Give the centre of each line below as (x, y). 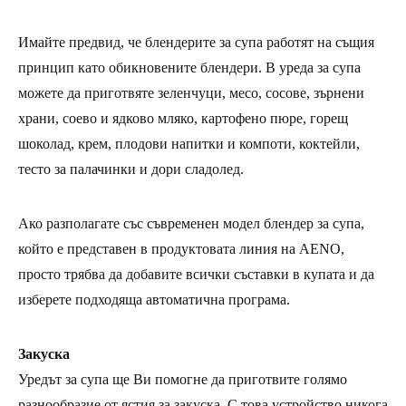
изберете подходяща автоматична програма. (154, 299)
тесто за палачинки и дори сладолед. (131, 169)
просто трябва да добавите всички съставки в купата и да (196, 274)
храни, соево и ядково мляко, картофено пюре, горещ (183, 118)
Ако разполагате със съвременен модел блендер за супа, (191, 223)
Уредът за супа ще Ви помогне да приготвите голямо (183, 379)
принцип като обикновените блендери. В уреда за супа (189, 67)
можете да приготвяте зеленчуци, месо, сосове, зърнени (191, 92)
